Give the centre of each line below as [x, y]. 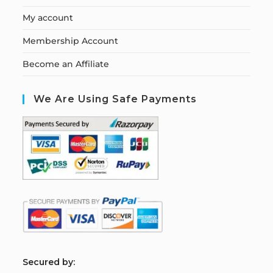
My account [48, 18]
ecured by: [52, 262]
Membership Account [71, 41]
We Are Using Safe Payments [115, 99]
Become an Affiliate [66, 64]
